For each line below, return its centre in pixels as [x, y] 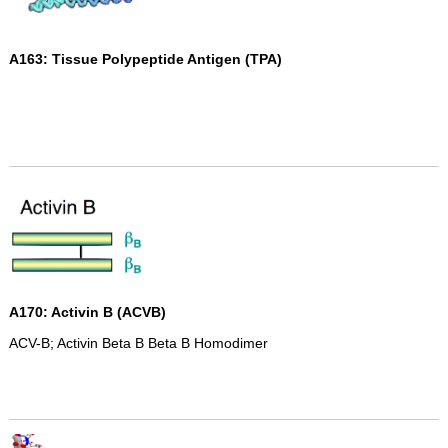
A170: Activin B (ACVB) [87, 312]
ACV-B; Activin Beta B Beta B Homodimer [138, 343]
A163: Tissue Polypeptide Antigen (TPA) [145, 59]
